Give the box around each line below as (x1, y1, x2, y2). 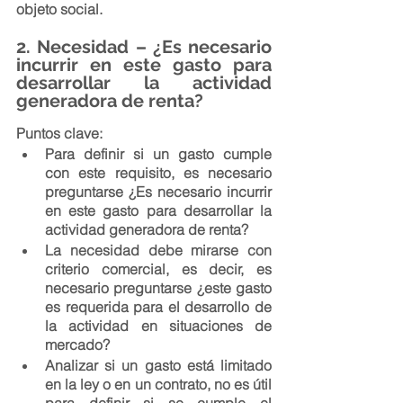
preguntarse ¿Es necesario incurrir (45, 183, 272, 201)
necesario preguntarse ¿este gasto (45, 279, 272, 297)
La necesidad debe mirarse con (45, 241, 272, 259)
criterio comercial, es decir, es (45, 260, 272, 278)
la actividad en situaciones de (45, 317, 272, 335)
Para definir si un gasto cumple (45, 145, 272, 163)
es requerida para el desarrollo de (45, 298, 272, 316)
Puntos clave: (16, 124, 103, 142)
